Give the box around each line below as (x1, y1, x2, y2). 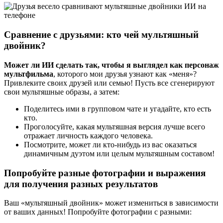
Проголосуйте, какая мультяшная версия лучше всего (24, 122, 205, 131)
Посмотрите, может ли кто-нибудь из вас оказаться (24, 140, 197, 149)
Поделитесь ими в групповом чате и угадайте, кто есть (24, 104, 211, 113)
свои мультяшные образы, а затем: (4, 87, 119, 96)
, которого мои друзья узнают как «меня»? (53, 69, 197, 78)
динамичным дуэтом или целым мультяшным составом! (24, 149, 215, 158)
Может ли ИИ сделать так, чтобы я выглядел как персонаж (4, 60, 219, 69)
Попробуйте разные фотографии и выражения (4, 167, 206, 178)
